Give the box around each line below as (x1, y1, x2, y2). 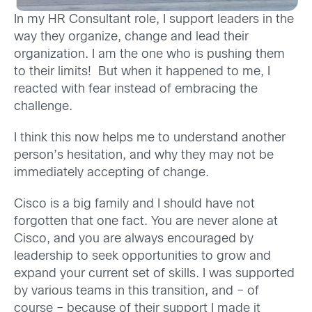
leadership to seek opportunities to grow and (14, 251, 271, 263)
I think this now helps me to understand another (14, 132, 286, 145)
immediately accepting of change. (14, 167, 209, 180)
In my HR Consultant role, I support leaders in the (14, 13, 294, 26)
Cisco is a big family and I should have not (14, 198, 255, 211)
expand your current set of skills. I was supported (14, 268, 295, 281)
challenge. (14, 100, 72, 113)
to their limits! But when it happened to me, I (14, 65, 270, 78)
